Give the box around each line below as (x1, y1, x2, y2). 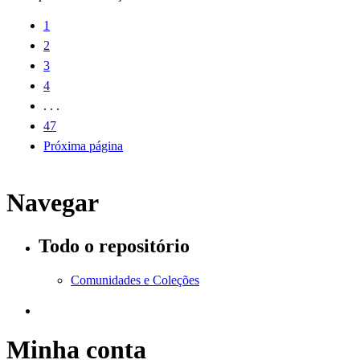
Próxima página (43, 138, 123, 153)
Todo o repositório (39, 235, 190, 256)
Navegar (6, 188, 99, 218)
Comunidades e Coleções (71, 272, 199, 287)
